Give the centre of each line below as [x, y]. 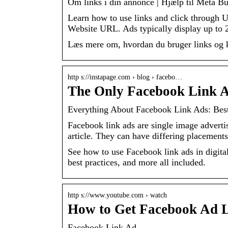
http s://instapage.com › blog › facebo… [125, 77]
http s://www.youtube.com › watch [117, 195]
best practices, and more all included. [137, 163]
